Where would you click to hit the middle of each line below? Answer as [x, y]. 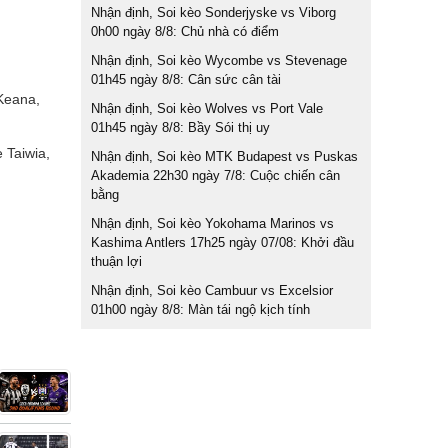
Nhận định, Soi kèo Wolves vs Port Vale [207, 108]
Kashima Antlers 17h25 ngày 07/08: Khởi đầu [222, 242]
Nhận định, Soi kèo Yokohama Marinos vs [212, 223]
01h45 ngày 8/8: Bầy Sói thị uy [180, 127]
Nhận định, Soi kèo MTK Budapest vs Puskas [224, 156]
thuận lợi [116, 261]
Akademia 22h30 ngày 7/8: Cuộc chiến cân [215, 175]
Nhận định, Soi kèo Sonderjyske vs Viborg [213, 12]
